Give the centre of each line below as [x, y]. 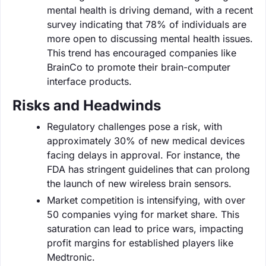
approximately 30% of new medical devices [146, 140]
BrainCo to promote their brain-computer [139, 67]
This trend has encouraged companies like [142, 53]
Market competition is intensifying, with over [146, 200]
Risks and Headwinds [87, 105]
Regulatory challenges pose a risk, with [134, 126]
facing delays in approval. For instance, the [143, 155]
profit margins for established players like [140, 243]
